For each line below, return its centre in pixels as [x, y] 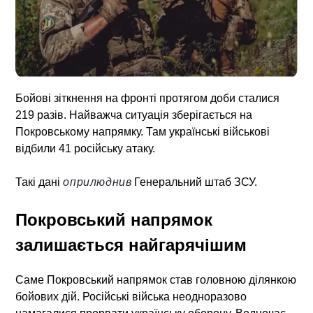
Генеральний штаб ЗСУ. [195, 182]
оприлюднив [97, 182]
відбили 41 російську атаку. [86, 148]
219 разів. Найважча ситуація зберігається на [134, 115]
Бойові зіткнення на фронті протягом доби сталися [148, 98]
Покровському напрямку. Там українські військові [143, 131]
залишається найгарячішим [131, 245]
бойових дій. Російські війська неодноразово [131, 296]
